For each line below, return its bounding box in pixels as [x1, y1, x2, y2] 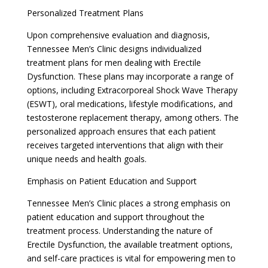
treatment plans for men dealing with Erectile [26, 56, 201, 68]
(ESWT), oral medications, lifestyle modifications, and [26, 98, 233, 109]
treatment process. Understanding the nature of [26, 224, 212, 236]
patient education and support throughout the [26, 211, 205, 223]
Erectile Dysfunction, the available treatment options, [26, 238, 233, 250]
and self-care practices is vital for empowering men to [26, 252, 236, 264]
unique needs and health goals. [26, 153, 147, 165]
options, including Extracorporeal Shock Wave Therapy [26, 84, 237, 96]
